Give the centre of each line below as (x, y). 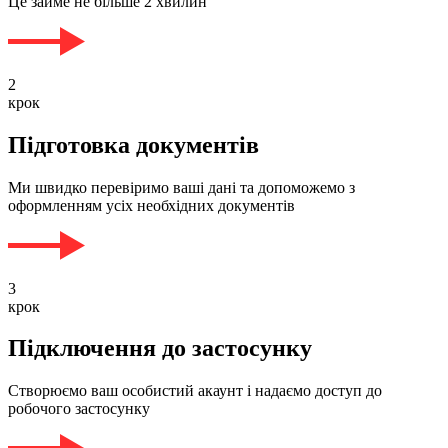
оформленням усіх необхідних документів (151, 205)
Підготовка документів (133, 144)
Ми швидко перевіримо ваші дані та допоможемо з (181, 187)
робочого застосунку (79, 409)
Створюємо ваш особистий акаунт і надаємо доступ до (195, 391)
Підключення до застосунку (160, 348)
